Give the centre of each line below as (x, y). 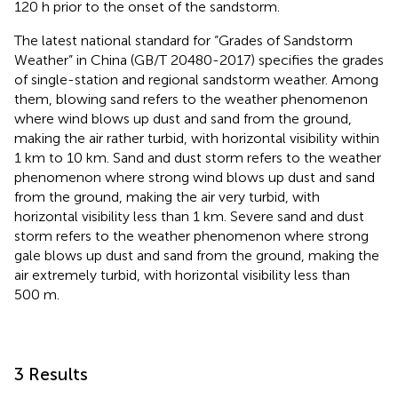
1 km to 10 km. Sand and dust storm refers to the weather (198, 157)
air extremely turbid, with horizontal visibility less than (182, 275)
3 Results (51, 374)
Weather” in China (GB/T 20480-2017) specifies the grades (199, 60)
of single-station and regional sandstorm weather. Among (196, 79)
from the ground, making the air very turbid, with (167, 196)
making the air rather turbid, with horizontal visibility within (197, 138)
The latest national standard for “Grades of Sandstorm (183, 40)
